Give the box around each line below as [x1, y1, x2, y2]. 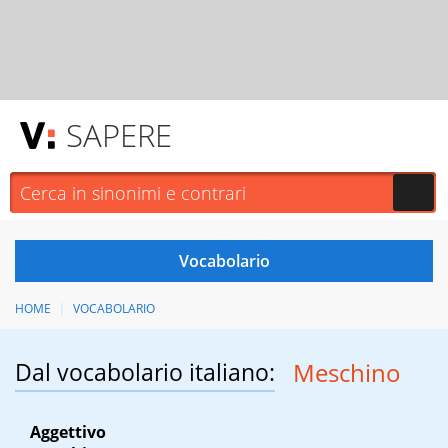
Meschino [292, 356, 401, 390]
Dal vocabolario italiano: [15, 356, 275, 389]
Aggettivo [30, 421, 106, 444]
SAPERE [66, 114, 172, 156]
